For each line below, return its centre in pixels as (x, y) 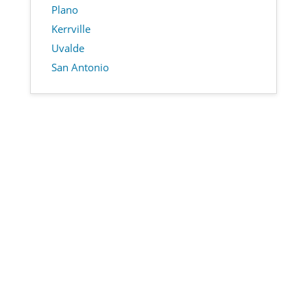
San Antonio (80, 67)
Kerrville (71, 28)
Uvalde (68, 48)
